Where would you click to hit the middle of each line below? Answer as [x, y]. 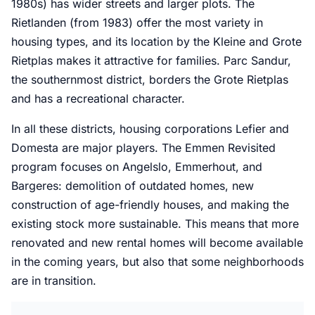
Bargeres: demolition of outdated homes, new [133, 186]
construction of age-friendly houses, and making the [150, 205]
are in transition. [54, 281]
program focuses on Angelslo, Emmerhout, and [137, 167]
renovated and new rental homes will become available [157, 243]
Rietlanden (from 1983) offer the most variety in [137, 23]
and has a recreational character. [98, 99]
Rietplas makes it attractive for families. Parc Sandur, [151, 61]
